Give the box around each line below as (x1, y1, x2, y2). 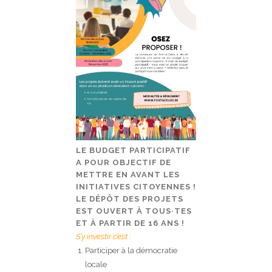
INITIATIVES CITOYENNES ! (76, 182, 196, 192)
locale (85, 260, 107, 270)
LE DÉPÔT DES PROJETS (76, 194, 183, 204)
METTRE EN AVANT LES (76, 170, 180, 180)
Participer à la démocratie (85, 246, 177, 256)
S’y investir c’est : (76, 232, 131, 242)
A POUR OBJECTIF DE (76, 158, 171, 168)
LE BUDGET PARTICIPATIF (76, 146, 191, 155)
